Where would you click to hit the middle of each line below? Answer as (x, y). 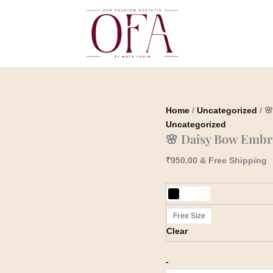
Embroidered (193, 42)
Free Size (189, 215)
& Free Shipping (233, 160)
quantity (183, 66)
